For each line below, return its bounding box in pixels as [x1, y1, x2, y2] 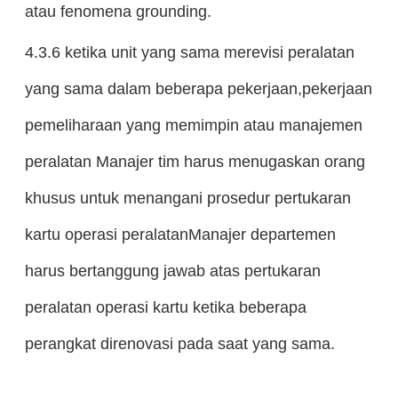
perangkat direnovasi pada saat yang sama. [24, 334, 335, 354]
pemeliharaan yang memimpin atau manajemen [24, 115, 362, 135]
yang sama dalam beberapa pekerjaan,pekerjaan [24, 79, 372, 99]
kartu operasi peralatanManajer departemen [24, 225, 336, 244]
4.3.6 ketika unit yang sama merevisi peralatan [24, 43, 354, 62]
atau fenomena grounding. [24, 2, 211, 21]
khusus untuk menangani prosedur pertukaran [24, 188, 351, 208]
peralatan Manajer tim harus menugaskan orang [24, 152, 365, 171]
